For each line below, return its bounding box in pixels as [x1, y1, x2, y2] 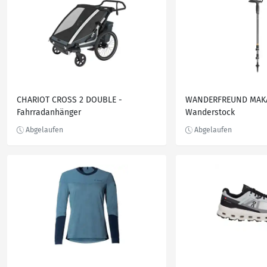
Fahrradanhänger [17, 107, 81, 117]
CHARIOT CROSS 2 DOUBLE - [17, 95, 122, 105]
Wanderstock [185, 107, 235, 117]
